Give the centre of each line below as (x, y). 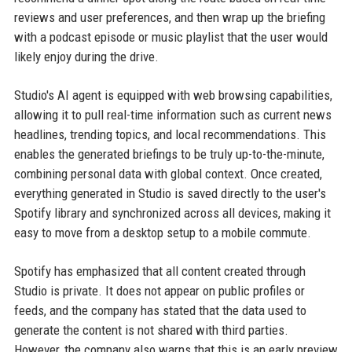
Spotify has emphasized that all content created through (159, 271)
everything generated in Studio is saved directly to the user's (170, 193)
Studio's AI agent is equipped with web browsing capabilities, (173, 95)
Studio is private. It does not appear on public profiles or (159, 290)
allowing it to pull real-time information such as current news (172, 114)
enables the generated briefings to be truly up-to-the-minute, (169, 154)
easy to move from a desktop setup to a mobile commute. (162, 232)
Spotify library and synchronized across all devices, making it (172, 213)
